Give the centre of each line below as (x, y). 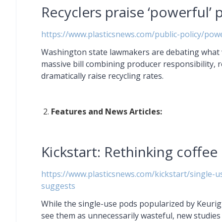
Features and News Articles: (107, 111)
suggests (58, 186)
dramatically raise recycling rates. (102, 76)
